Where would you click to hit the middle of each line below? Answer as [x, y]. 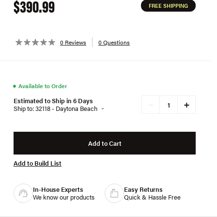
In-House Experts [58, 189]
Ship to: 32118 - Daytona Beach [55, 108]
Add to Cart [105, 143]
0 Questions [114, 42]
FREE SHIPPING [168, 6]
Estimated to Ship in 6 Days [53, 101]
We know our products [64, 197]
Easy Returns [143, 189]
